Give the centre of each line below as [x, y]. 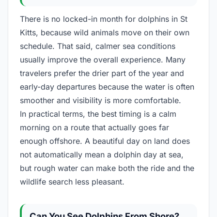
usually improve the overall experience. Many [103, 59]
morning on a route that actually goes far [94, 127]
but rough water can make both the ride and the [107, 168]
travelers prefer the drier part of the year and [102, 73]
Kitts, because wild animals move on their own [105, 32]
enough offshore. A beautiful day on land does [105, 141]
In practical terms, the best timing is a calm [98, 114]
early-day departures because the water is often [107, 86]
